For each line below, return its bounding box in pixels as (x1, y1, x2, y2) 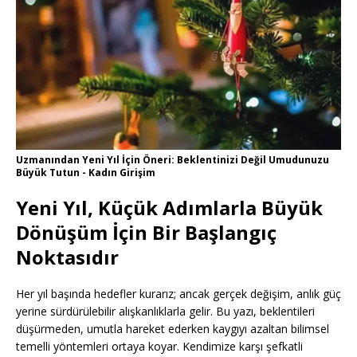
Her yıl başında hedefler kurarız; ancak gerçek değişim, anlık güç (16, 286, 341, 302)
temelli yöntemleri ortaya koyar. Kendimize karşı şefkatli (16, 339, 303, 355)
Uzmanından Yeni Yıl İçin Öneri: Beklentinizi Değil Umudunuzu (16, 153, 329, 167)
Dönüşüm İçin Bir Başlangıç (16, 219, 277, 246)
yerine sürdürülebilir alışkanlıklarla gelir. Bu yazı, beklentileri (16, 304, 315, 320)
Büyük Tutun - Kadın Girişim (16, 166, 155, 180)
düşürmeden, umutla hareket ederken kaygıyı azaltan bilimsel (16, 321, 329, 337)
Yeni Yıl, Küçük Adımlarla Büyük (16, 194, 323, 222)
